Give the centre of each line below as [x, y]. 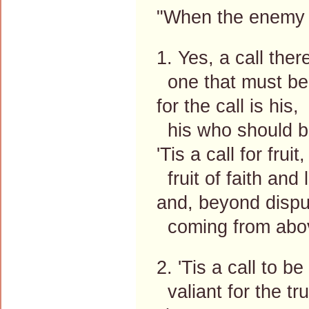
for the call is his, [228, 106]
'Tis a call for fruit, [231, 154]
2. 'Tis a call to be [230, 267]
